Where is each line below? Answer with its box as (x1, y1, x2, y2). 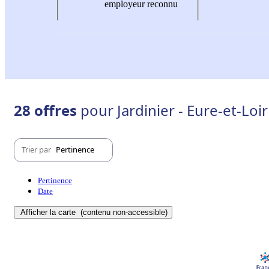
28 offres (14, 100, 80, 120)
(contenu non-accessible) (78, 207, 168, 217)
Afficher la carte (20, 207, 78, 217)
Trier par (22, 144, 53, 156)
